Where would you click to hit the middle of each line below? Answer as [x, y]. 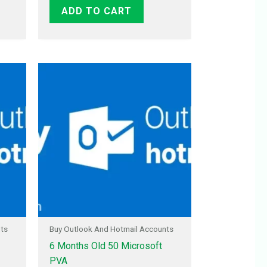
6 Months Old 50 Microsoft [105, 246]
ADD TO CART [96, 11]
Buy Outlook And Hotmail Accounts [111, 229]
